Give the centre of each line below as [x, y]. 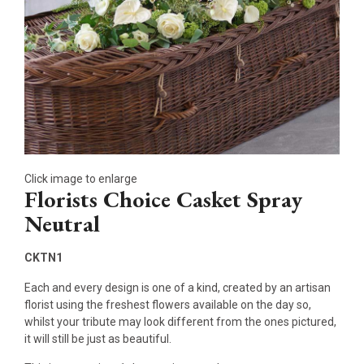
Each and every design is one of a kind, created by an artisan [178, 287]
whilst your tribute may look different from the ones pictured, [180, 321]
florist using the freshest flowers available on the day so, [168, 304]
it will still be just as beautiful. [98, 338]
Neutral [62, 224]
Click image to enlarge [81, 179]
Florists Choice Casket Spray [163, 199]
